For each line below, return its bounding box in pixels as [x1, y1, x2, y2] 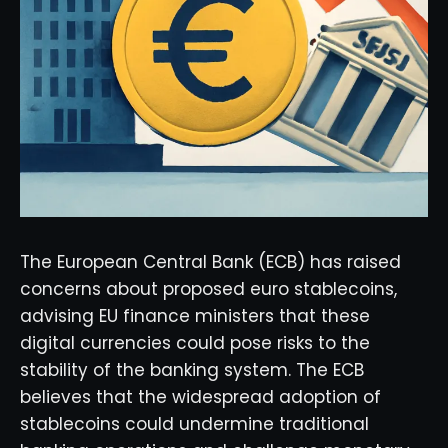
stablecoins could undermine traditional [20, 412, 369, 436]
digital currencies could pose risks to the [20, 331, 370, 355]
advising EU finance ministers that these [20, 304, 370, 328]
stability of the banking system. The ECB [20, 358, 364, 382]
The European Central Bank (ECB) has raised [20, 250, 401, 274]
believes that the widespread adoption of [20, 385, 381, 409]
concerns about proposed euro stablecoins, [20, 277, 397, 301]
